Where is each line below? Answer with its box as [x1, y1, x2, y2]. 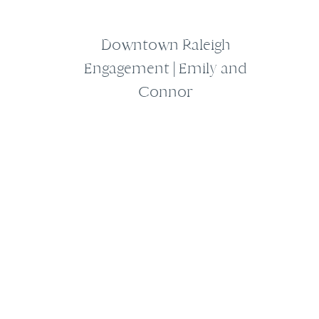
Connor [138, 83, 193, 101]
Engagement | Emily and [84, 59, 247, 78]
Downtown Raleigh [100, 36, 231, 54]
